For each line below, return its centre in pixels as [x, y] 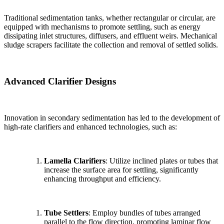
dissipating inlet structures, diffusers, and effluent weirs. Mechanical [110, 36]
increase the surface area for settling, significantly [121, 169]
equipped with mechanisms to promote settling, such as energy [102, 27]
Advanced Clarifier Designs [60, 81]
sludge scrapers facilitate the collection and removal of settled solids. [111, 45]
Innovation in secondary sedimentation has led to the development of [112, 117]
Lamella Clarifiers [75, 160]
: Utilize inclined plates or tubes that [162, 160]
